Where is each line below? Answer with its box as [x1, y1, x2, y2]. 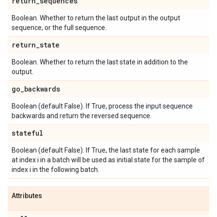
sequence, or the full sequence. [12, 24, 107, 31]
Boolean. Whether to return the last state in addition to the [12, 58, 188, 66]
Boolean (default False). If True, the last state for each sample [12, 146, 200, 154]
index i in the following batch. [12, 166, 99, 173]
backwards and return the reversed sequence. [12, 112, 152, 120]
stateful [12, 128, 43, 138]
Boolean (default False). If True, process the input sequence [12, 102, 193, 110]
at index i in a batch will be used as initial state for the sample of [12, 156, 205, 164]
